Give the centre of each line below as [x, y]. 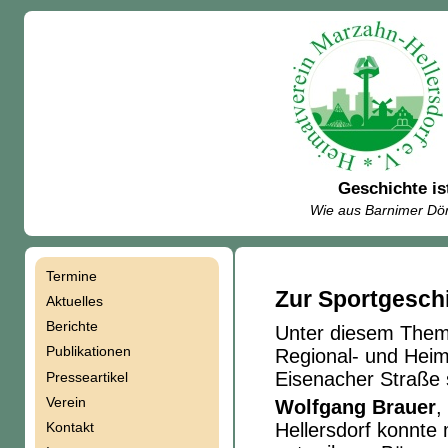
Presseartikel [86, 376]
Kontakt [69, 427]
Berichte [71, 326]
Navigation [76, 287]
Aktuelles [74, 301]
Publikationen [88, 351]
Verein [65, 401]
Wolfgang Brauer [355, 407]
